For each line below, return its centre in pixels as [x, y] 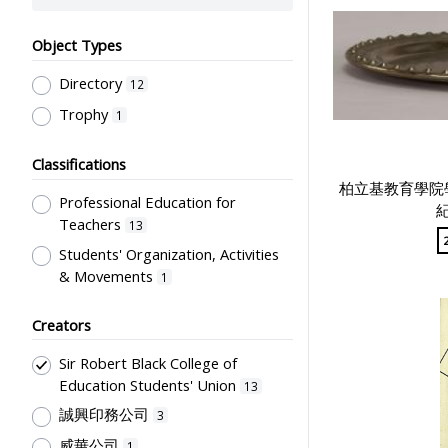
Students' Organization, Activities [168, 253]
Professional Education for [147, 202]
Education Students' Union [147, 384]
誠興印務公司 [103, 414]
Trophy [83, 113]
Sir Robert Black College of [147, 362]
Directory [90, 83]
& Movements [105, 275]
